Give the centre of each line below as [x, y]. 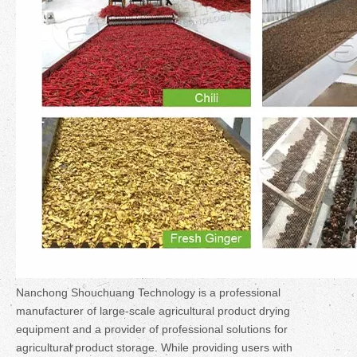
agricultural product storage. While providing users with [154, 347]
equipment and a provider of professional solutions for [152, 329]
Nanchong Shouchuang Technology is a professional [148, 292]
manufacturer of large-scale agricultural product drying [153, 311]
